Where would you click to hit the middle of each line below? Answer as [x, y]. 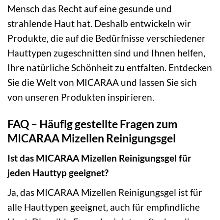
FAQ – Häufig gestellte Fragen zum [92, 124]
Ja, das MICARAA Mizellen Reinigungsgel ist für [105, 192]
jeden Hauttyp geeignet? [58, 173]
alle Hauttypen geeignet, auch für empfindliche [104, 207]
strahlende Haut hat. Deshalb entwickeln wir [99, 23]
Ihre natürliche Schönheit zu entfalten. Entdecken [110, 67]
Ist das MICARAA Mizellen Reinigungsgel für [99, 158]
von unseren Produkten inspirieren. [81, 97]
